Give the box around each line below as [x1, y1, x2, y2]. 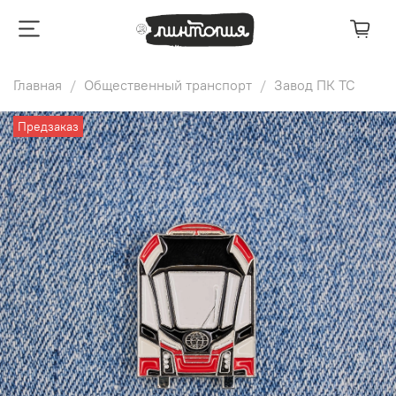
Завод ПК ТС [274, 75, 355, 94]
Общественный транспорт [84, 75, 252, 94]
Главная [13, 75, 62, 94]
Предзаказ [18, 118, 80, 134]
